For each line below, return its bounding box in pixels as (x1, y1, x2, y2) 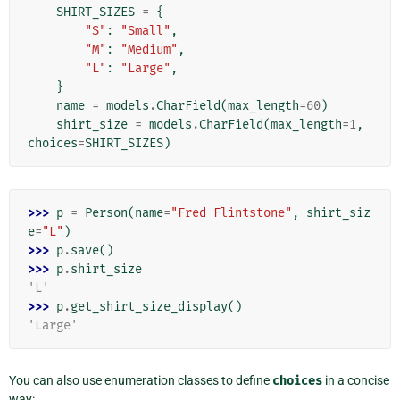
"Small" (121, 23, 171, 39)
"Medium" (121, 42, 178, 58)
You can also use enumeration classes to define (9, 373, 272, 388)
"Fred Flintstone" (171, 205, 292, 221)
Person (85, 205, 128, 221)
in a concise (322, 373, 389, 388)
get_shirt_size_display (71, 299, 228, 315)
